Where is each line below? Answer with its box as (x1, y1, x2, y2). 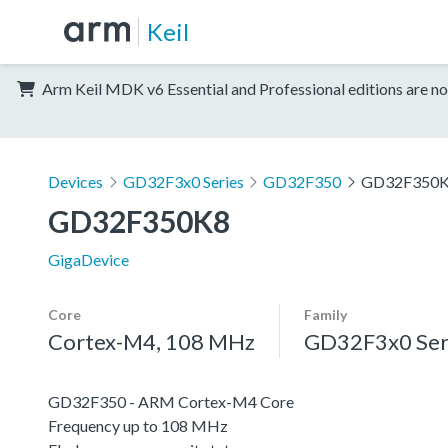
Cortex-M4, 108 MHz (48, 327, 255, 355)
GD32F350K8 (48, 202, 230, 239)
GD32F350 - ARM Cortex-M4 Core (48, 391, 294, 411)
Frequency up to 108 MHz (48, 415, 228, 435)
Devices (48, 171, 103, 191)
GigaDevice (48, 249, 129, 269)
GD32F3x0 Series (122, 171, 244, 191)
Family (304, 305, 347, 323)
